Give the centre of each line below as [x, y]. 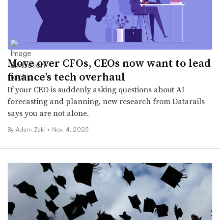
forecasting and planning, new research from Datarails [106, 101]
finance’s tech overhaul [66, 76]
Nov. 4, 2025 [70, 129]
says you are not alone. [48, 113]
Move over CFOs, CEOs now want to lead [109, 63]
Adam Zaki [31, 129]
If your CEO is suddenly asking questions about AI [96, 89]
